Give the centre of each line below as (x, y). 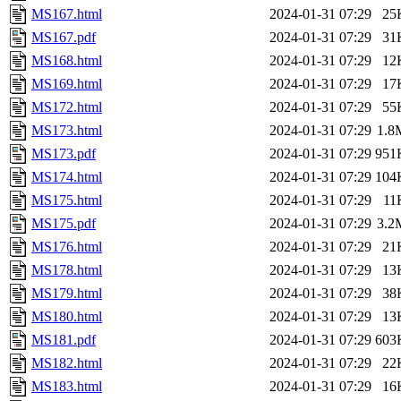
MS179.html (67, 294)
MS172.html (67, 107)
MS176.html (67, 247)
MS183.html (67, 387)
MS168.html (67, 61)
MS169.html (67, 84)
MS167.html (67, 14)
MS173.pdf (64, 154)
